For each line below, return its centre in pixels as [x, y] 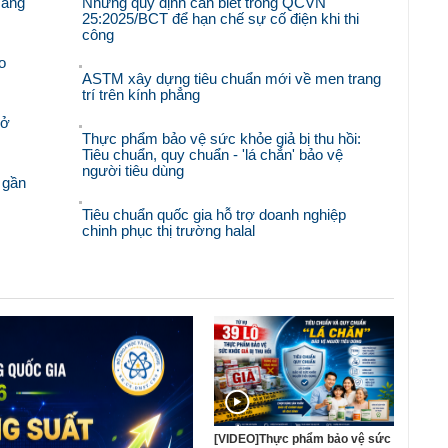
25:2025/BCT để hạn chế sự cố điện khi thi [221, 19]
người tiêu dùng [133, 171]
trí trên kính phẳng [141, 95]
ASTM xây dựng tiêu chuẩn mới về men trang [232, 79]
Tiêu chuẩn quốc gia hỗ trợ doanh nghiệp [214, 215]
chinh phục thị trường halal [169, 231]
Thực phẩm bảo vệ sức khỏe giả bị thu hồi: [222, 139]
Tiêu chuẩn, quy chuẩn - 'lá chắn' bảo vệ [213, 155]
